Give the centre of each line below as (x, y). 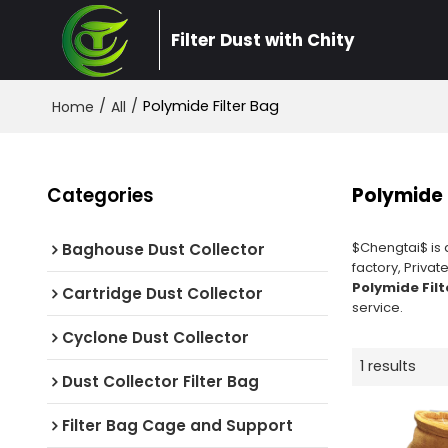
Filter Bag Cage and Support (177, 425)
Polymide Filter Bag (210, 106)
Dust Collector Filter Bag (160, 381)
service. (377, 307)
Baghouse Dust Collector (163, 249)
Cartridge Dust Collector (162, 293)
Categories (100, 195)
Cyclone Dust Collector (155, 337)
